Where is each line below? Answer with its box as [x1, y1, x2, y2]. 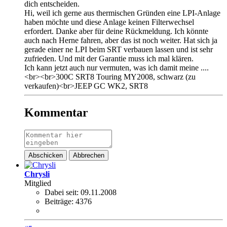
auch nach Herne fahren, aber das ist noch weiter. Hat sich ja [24, 36, 217, 45]
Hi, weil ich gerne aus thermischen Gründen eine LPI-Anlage [24, 9, 220, 18]
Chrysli [24, 170, 50, 178]
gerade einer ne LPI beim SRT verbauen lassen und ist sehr [24, 45, 213, 54]
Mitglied [24, 179, 51, 187]
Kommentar [24, 106, 88, 120]
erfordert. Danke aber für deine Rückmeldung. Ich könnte [24, 27, 208, 36]
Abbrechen [73, 152, 104, 159]
